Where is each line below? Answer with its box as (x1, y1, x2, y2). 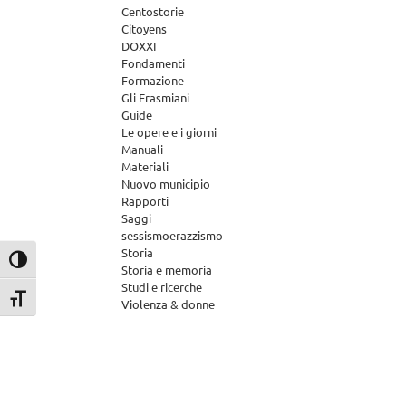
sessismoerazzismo (121, 227, 224, 243)
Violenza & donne (121, 296, 216, 312)
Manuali (121, 141, 164, 157)
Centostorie (121, 4, 185, 19)
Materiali (121, 159, 169, 174)
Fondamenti (121, 55, 186, 71)
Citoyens (121, 21, 168, 36)
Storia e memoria (121, 262, 213, 277)
